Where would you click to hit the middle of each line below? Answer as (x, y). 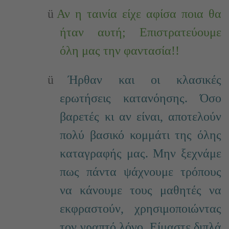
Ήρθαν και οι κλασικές (145, 79)
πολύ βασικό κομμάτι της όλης (141, 135)
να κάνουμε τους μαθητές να (141, 190)
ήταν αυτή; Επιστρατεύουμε (141, 32)
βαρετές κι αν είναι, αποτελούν (141, 116)
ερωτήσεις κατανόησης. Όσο (141, 98)
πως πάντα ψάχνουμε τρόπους (141, 171)
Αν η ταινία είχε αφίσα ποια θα (139, 14)
